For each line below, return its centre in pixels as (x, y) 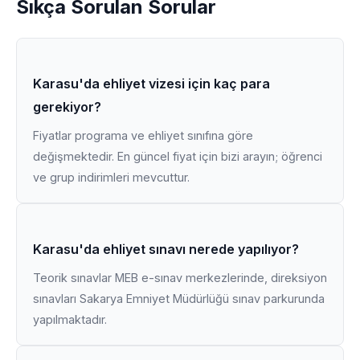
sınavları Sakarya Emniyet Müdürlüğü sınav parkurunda (179, 299)
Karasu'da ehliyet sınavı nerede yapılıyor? (166, 249)
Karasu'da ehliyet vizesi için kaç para (151, 84)
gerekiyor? (67, 107)
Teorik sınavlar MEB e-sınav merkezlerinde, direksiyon (180, 278)
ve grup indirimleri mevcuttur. (111, 177)
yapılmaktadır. (70, 319)
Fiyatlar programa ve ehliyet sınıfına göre (143, 135)
